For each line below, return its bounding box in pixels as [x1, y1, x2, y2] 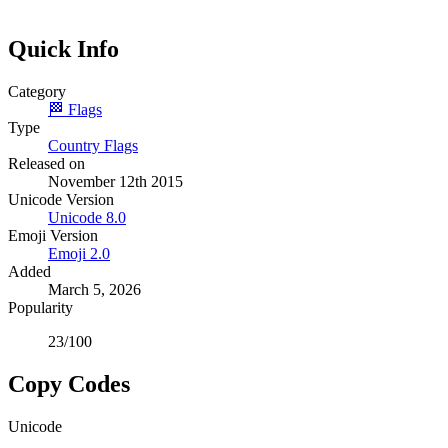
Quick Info [8, 36, 119, 63]
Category [8, 83, 66, 100]
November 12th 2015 [48, 173, 183, 190]
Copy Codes [8, 370, 130, 397]
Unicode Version [8, 191, 114, 208]
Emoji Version [8, 227, 98, 244]
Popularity [8, 299, 73, 316]
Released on [8, 155, 85, 172]
